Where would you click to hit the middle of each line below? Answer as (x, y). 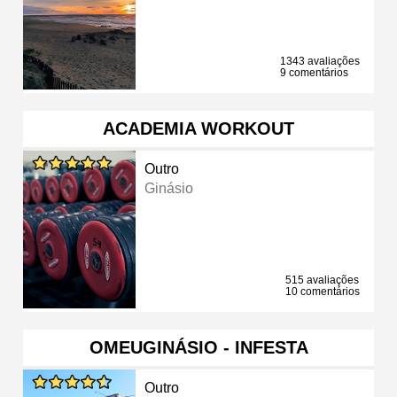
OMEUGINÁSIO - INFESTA (198, 347)
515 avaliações (322, 280)
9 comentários (314, 72)
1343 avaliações (320, 61)
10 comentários (323, 291)
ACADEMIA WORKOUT (198, 128)
